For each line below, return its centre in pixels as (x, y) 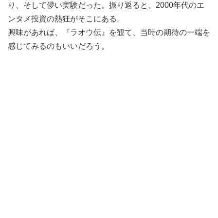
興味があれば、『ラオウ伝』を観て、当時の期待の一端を (109, 33)
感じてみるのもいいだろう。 (58, 46)
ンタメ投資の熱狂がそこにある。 (66, 19)
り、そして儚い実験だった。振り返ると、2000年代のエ (106, 5)
